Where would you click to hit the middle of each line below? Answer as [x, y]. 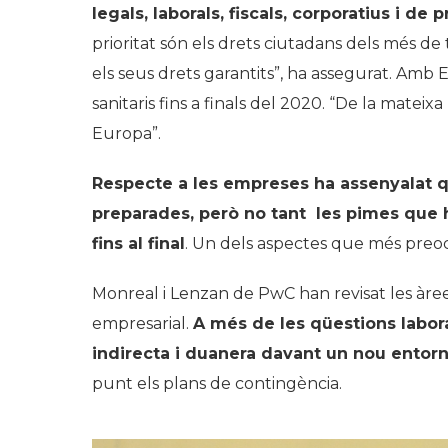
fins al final [138, 243]
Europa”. [126, 133]
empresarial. [142, 323]
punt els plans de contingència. [217, 383]
